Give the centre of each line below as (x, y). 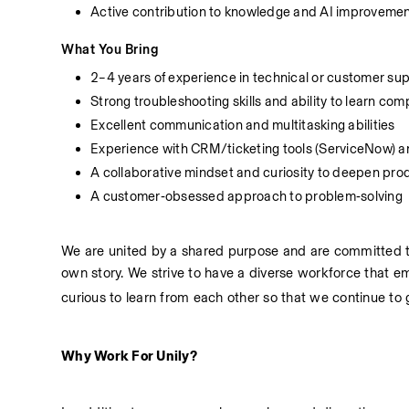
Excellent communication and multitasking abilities (243, 125)
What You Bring (110, 49)
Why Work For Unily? (129, 356)
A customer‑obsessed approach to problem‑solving (246, 196)
